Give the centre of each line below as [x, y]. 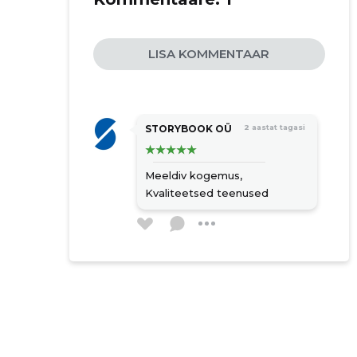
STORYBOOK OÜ [188, 129]
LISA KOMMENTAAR [209, 54]
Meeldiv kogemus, [193, 175]
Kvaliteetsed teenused [206, 193]
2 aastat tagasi [274, 127]
